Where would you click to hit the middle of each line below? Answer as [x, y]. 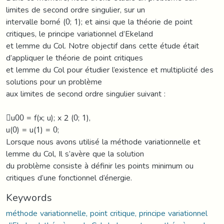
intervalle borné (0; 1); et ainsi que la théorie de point [99, 21]
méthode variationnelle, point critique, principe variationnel [107, 213]
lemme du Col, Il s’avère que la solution [75, 153]
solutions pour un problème [54, 81]
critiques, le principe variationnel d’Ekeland [79, 33]
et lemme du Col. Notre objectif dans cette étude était [102, 45]
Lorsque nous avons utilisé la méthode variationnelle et [103, 141]
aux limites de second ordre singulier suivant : [86, 93]
